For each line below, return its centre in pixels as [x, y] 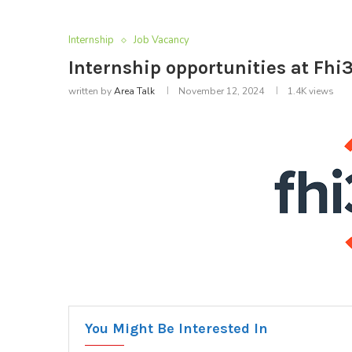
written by [91, 92]
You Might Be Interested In [176, 329]
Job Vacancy [161, 40]
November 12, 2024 [221, 92]
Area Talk [134, 92]
